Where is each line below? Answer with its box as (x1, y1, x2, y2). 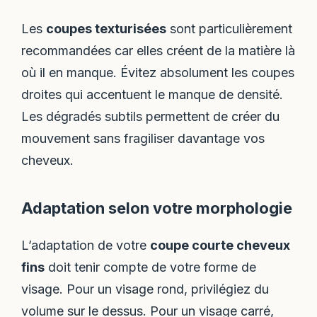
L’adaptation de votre (21, 238, 151, 253)
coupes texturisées (46, 21, 167, 37)
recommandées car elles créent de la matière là (21, 43, 296, 59)
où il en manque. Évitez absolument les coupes (21, 65, 295, 81)
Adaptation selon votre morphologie (21, 199, 293, 218)
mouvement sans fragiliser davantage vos (21, 131, 265, 146)
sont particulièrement (166, 21, 293, 37)
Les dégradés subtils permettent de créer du (21, 109, 280, 125)
